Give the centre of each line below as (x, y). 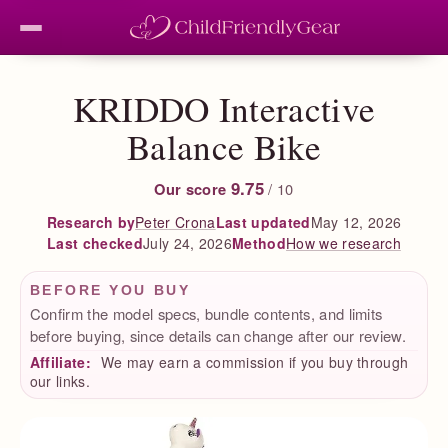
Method (259, 243)
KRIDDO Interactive (224, 109)
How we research (343, 242)
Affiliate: (60, 361)
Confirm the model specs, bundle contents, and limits (206, 314)
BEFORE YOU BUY (110, 290)
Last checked (95, 242)
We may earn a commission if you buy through (252, 361)
